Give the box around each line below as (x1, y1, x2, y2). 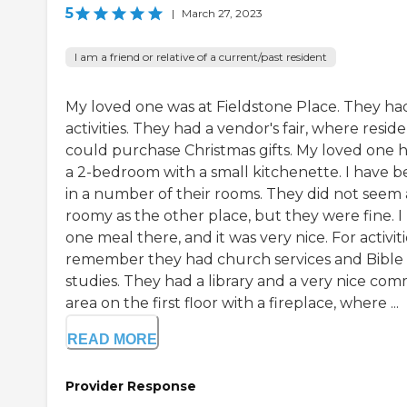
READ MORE (67, 332, 157, 348)
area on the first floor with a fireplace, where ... (65, 294, 399, 313)
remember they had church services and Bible (65, 251, 403, 269)
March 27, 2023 (182, 6, 263, 21)
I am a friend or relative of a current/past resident (74, 50, 327, 65)
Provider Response (65, 378, 196, 395)
